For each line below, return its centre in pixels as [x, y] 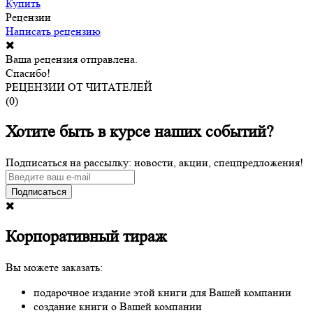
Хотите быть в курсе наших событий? [140, 132]
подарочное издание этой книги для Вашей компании [162, 292]
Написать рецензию [53, 31]
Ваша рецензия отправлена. [72, 59]
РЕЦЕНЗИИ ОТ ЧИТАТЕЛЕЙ [79, 87]
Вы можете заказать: [54, 267]
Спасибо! [28, 73]
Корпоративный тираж [86, 236]
